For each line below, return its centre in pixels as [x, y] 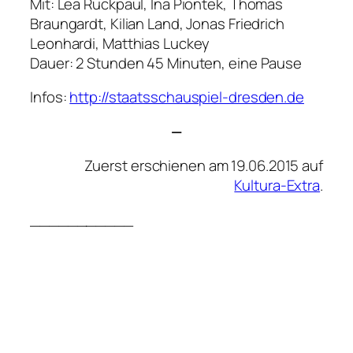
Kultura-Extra [277, 186]
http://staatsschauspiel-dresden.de [187, 97]
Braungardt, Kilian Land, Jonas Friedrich [157, 23]
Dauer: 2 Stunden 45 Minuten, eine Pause [166, 63]
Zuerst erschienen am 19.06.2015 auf [203, 166]
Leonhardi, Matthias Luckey [120, 43]
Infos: [50, 97]
